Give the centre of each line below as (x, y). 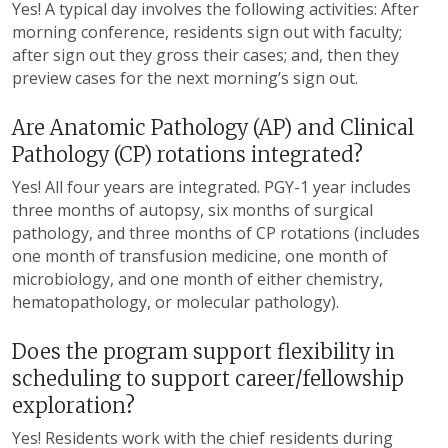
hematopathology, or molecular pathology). (175, 301)
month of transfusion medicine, (161, 255)
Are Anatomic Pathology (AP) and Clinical (213, 127)
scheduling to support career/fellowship (208, 378)
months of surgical (300, 209)
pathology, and (70, 232)
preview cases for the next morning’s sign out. (185, 77)
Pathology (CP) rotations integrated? (187, 154)
